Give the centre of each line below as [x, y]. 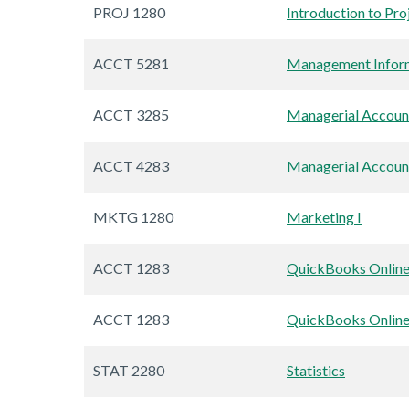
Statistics [316, 371]
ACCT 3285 [131, 115]
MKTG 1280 [133, 217]
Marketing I [324, 217]
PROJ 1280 [129, 13]
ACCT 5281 [131, 64]
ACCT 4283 [131, 166]
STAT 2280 [129, 371]
